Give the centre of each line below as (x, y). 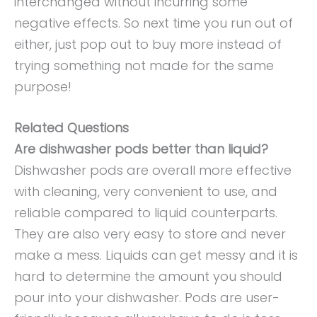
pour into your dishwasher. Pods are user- (147, 298)
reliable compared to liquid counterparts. (146, 213)
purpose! (43, 86)
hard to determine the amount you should (148, 277)
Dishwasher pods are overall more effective (153, 171)
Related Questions (71, 128)
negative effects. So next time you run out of (154, 23)
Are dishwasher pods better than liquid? (141, 149)
